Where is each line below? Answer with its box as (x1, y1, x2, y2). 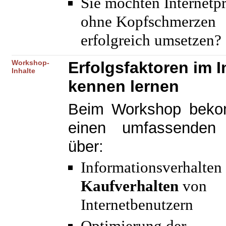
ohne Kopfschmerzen (81, 13, 216, 30)
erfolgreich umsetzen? (81, 32, 221, 49)
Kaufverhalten (81, 178, 179, 195)
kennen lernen (68, 77, 179, 95)
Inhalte (12, 67, 35, 75)
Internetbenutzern (81, 196, 193, 213)
